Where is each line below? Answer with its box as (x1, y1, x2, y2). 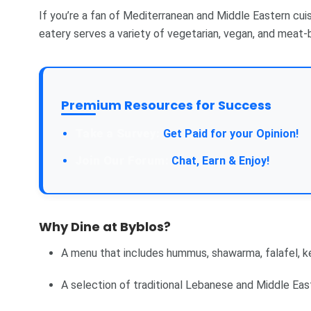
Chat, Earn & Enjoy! (169, 153, 269, 167)
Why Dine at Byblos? (39, 217, 171, 235)
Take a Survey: (75, 126, 160, 140)
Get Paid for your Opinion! (160, 126, 299, 140)
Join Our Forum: (75, 153, 169, 167)
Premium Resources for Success (61, 96, 271, 114)
